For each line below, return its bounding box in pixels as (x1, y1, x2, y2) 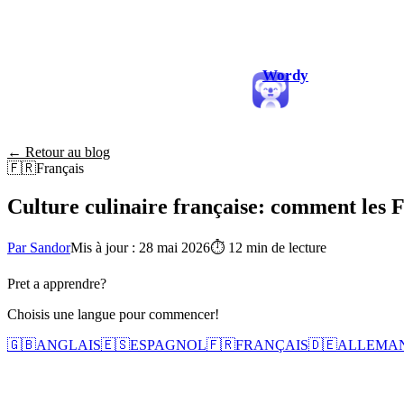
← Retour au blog (7, 144, 110, 160)
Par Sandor (7, 239, 70, 255)
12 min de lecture (228, 239, 326, 255)
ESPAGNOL (130, 336, 207, 353)
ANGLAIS (36, 336, 101, 353)
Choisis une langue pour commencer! (7, 306, 219, 322)
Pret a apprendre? (7, 275, 106, 291)
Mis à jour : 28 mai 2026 (70, 239, 210, 255)
